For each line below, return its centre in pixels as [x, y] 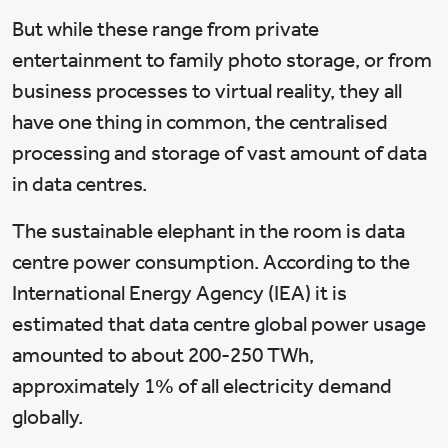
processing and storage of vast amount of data [219, 153]
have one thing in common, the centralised [200, 122]
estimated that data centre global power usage [219, 324]
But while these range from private [165, 29]
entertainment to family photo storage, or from [222, 60]
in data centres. [79, 184]
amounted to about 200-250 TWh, [163, 355]
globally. [47, 417]
